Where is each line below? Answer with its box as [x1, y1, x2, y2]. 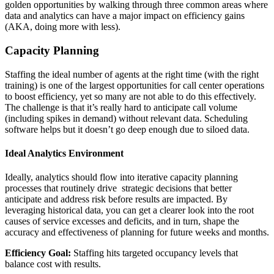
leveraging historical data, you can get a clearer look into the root [5, 205, 254, 216]
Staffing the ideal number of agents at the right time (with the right [5, 68, 259, 80]
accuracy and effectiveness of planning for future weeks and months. [5, 227, 269, 238]
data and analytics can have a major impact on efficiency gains [5, 10, 245, 21]
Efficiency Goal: [5, 248, 71, 259]
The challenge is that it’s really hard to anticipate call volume [5, 102, 237, 113]
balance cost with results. [5, 259, 101, 270]
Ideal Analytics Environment [5, 148, 126, 159]
